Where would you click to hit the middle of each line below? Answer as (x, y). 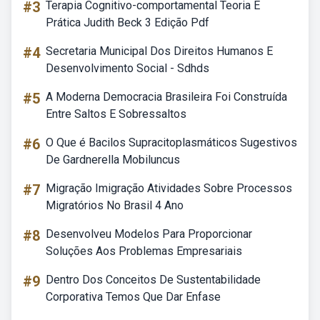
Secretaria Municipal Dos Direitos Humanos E (159, 51)
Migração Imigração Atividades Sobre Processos (169, 188)
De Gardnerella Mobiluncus (113, 160)
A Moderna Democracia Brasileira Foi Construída (166, 97)
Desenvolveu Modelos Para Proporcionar (149, 234)
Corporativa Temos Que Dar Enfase (133, 297)
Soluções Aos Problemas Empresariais (144, 251)
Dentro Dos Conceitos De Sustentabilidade (153, 280)
